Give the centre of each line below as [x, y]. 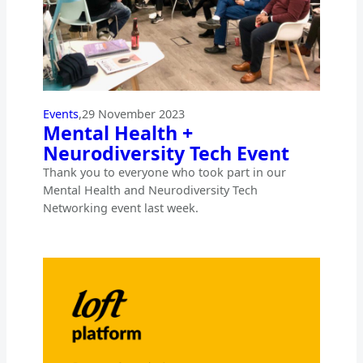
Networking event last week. [120, 208]
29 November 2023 [133, 114]
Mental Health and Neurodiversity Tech [150, 190]
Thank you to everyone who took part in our [164, 173]
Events [60, 114]
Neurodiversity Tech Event [166, 154]
